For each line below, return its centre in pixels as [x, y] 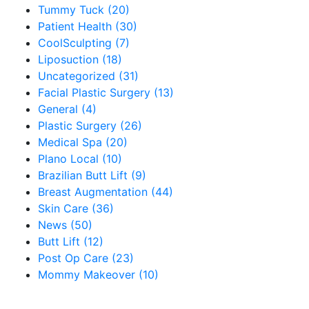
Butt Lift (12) [71, 241]
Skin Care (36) [76, 208]
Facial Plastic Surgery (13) [106, 92]
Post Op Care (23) [86, 258]
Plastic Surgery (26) [90, 126]
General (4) [67, 109]
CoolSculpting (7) [84, 43]
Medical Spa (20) [83, 142]
